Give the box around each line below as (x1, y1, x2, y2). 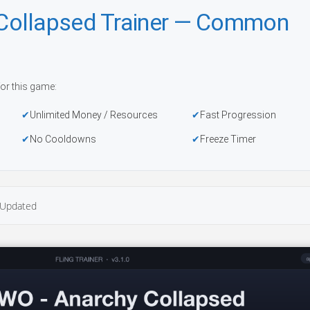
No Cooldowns (29, 134, 96, 145)
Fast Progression (200, 109, 277, 120)
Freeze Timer (200, 134, 257, 145)
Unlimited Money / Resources (29, 109, 158, 120)
